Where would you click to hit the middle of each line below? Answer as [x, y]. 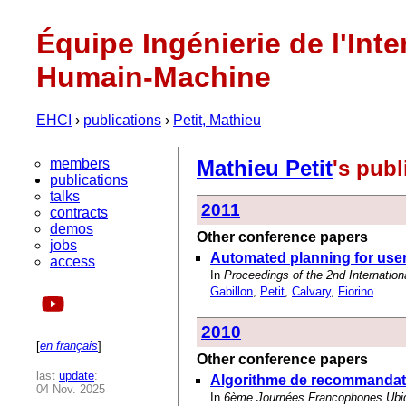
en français [69, 345]
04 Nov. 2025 [71, 389]
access [72, 261]
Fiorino [356, 291]
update [77, 375]
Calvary [311, 291]
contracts [79, 213]
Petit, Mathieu [217, 120]
